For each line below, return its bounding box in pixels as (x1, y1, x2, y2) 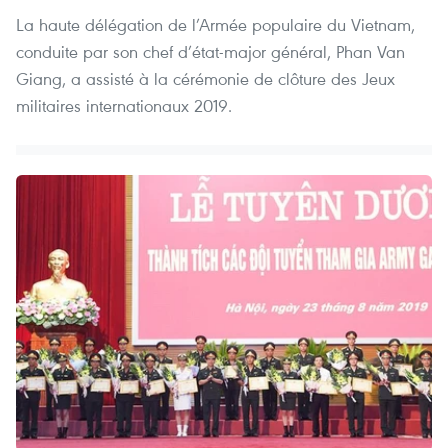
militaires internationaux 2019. (16, 93, 232, 117)
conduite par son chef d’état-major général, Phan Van (16, 39, 405, 63)
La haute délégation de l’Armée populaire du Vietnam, (16, 12, 415, 36)
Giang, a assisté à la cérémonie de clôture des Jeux (16, 66, 395, 90)
